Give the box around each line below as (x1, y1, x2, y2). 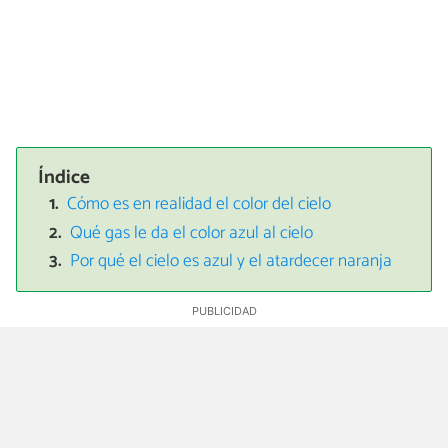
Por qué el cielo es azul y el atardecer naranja (70, 247, 393, 277)
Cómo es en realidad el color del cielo (67, 190, 332, 220)
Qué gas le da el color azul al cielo (70, 218, 314, 248)
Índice (38, 161, 91, 193)
